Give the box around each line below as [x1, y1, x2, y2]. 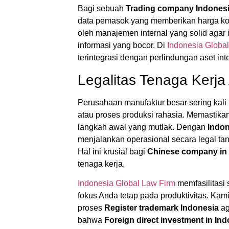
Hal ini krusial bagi [78, 147, 147, 156]
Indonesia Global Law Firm [78, 178, 175, 188]
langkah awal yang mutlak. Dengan [78, 122, 208, 131]
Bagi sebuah [78, 4, 126, 13]
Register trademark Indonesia [104, 203, 219, 212]
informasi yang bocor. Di [78, 41, 167, 50]
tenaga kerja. [78, 159, 125, 168]
